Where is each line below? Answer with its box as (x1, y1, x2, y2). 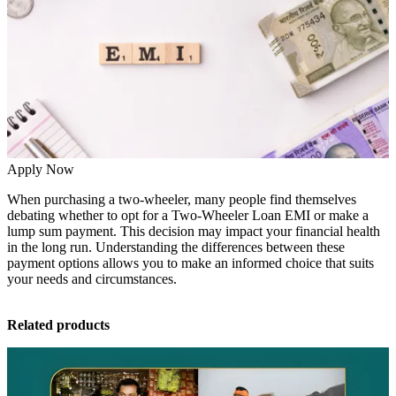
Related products (7, 317, 110, 333)
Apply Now (7, 162, 74, 178)
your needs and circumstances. (7, 271, 177, 287)
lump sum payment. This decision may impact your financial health (7, 224, 380, 240)
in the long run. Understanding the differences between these (7, 240, 345, 255)
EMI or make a (281, 208, 369, 224)
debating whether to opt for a (7, 208, 171, 224)
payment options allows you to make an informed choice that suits (7, 255, 374, 271)
